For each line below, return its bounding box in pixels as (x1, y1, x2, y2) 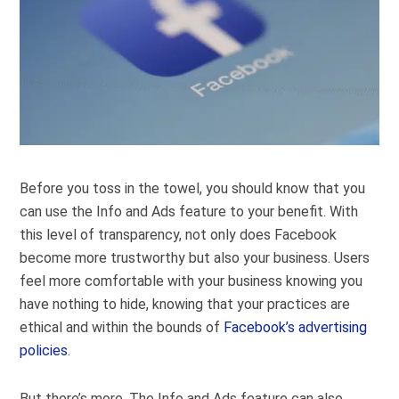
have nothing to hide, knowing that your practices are (20, 296, 351, 313)
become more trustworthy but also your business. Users (20, 249, 370, 267)
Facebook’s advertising (224, 319, 368, 337)
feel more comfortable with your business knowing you (20, 273, 363, 290)
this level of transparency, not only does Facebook (20, 226, 338, 244)
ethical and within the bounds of (20, 319, 224, 337)
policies (20, 342, 69, 360)
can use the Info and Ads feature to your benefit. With (20, 203, 359, 221)
